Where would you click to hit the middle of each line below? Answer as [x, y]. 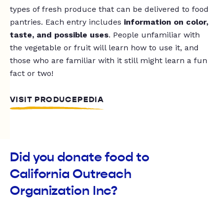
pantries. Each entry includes [67, 22]
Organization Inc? [64, 191]
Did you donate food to [80, 157]
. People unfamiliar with [154, 35]
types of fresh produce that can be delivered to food [109, 9]
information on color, [166, 22]
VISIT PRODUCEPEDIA [57, 100]
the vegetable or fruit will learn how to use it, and [104, 48]
